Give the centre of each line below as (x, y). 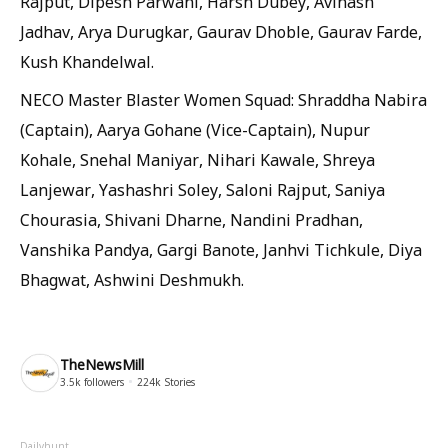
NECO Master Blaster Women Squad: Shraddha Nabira (223, 100)
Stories (178, 382)
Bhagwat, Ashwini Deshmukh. (132, 280)
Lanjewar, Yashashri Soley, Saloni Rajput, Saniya (202, 190)
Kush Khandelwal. (87, 62)
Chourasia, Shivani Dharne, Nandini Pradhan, (191, 220)
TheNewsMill (102, 364)
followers (102, 382)
